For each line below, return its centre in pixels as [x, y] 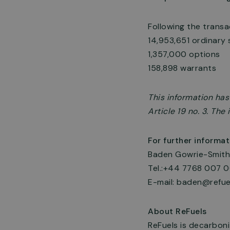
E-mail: [162, 182]
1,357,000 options [184, 54]
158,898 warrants [182, 68]
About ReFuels [177, 211]
